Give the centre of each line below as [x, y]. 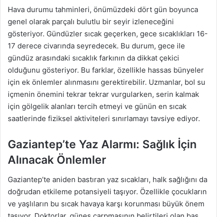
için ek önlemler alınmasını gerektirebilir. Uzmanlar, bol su [107, 82]
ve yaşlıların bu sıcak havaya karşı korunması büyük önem [106, 203]
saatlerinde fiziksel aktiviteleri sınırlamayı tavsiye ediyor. [104, 119]
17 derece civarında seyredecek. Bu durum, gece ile [96, 46]
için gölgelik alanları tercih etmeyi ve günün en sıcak [97, 107]
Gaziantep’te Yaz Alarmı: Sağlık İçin [102, 145]
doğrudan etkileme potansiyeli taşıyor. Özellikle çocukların [107, 191]
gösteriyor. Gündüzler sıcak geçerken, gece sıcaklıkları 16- [108, 34]
